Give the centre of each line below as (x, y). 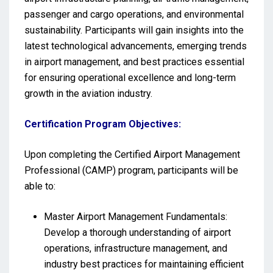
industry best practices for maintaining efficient (144, 264)
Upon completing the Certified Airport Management (132, 154)
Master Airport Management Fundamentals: (136, 216)
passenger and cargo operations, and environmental (134, 14)
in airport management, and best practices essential (134, 62)
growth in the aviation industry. (88, 93)
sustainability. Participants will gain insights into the (134, 30)
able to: (40, 186)
